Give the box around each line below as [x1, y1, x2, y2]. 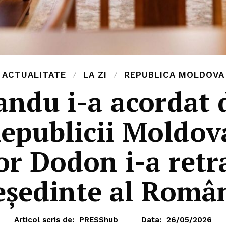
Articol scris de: [14, 215, 74, 225]
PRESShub [79, 215, 118, 225]
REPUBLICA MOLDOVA [124, 70, 224, 80]
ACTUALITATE [2, 70, 66, 80]
